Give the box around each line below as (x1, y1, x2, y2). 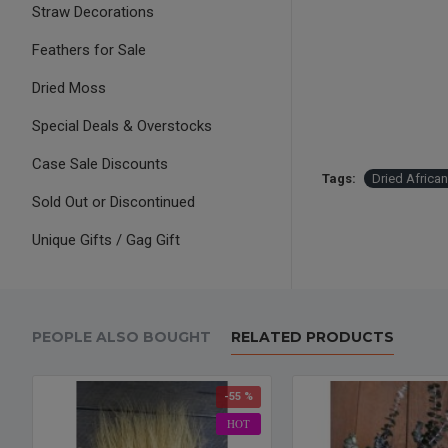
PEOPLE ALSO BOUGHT (32, 328, 211, 346)
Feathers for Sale (32, 41, 146, 59)
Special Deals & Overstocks (32, 117, 212, 135)
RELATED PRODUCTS (231, 328, 394, 346)
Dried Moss (32, 79, 106, 97)
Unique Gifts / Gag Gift (32, 231, 180, 249)
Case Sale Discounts (32, 155, 168, 173)
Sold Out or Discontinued (32, 193, 195, 211)
